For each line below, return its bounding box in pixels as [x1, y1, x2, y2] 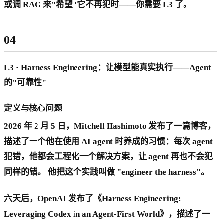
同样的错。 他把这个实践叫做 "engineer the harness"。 [4, 167, 209, 177]
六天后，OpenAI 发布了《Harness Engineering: [4, 194, 181, 204]
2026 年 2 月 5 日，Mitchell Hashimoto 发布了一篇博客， [4, 121, 216, 131]
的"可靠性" [4, 78, 46, 88]
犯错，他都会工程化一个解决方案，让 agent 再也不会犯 [4, 152, 213, 162]
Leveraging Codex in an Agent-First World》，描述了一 [4, 209, 210, 219]
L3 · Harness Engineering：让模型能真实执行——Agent [4, 63, 211, 73]
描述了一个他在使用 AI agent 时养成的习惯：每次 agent [4, 137, 213, 147]
